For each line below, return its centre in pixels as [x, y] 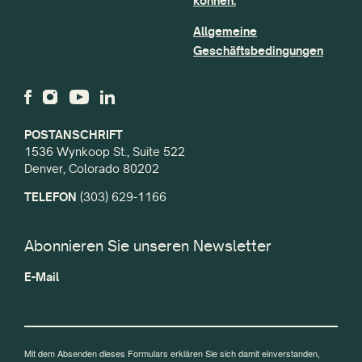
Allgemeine [225, 32]
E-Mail [42, 277]
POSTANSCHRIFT [74, 134]
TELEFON [51, 196]
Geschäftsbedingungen [258, 51]
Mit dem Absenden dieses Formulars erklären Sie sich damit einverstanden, [172, 354]
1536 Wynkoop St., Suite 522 [105, 151]
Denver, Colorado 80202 [92, 168]
